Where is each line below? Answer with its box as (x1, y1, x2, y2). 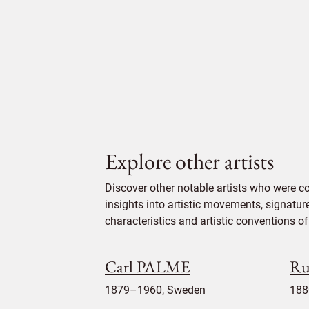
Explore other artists (105, 146, 274, 176)
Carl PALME (105, 255, 190, 277)
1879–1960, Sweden (105, 283, 206, 297)
